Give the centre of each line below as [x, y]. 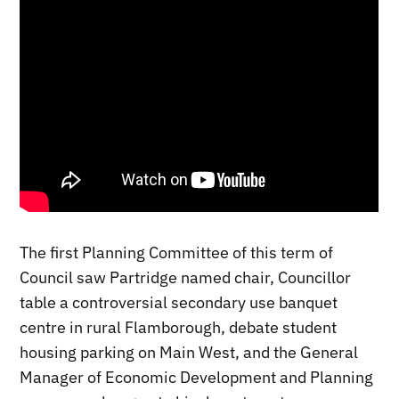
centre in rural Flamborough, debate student [179, 328]
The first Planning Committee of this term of [177, 253]
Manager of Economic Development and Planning [197, 378]
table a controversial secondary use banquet [179, 303]
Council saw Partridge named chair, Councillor [186, 278]
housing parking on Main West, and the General [189, 353]
